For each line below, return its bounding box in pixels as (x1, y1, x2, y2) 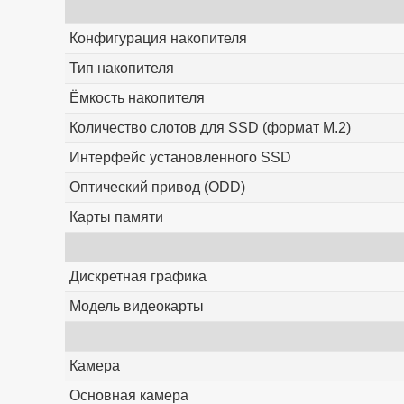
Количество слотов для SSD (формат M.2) (69, 120, 351, 136)
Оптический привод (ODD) (69, 179, 245, 196)
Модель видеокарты (69, 298, 204, 315)
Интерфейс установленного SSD (69, 150, 291, 166)
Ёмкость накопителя (69, 90, 205, 106)
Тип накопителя (69, 60, 174, 77)
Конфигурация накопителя (69, 31, 247, 47)
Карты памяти (69, 209, 163, 225)
